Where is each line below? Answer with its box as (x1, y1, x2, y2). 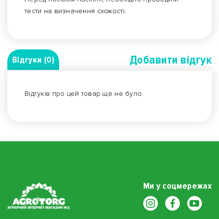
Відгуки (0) (12, 54, 54, 66)
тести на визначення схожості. (24, 7, 127, 16)
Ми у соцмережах (143, 180, 212, 192)
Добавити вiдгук (129, 53, 212, 67)
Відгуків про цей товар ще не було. (24, 89, 144, 98)
